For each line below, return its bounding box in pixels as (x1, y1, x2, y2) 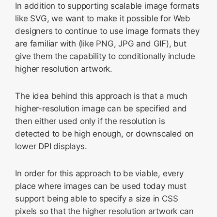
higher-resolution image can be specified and (15, 104, 187, 113)
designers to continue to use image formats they (15, 26, 200, 36)
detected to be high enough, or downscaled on (15, 129, 194, 139)
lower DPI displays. (15, 141, 87, 151)
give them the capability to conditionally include (15, 51, 196, 61)
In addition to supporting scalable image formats (15, 1, 200, 11)
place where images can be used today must (15, 181, 186, 191)
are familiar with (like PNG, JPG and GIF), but (15, 39, 186, 48)
